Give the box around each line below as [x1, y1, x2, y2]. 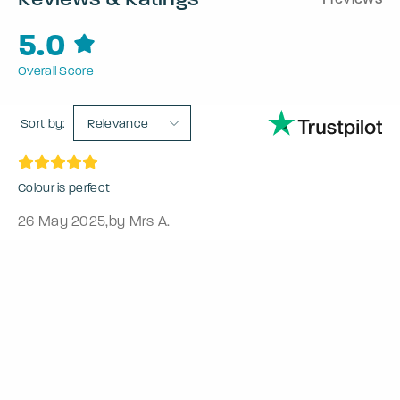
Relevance [87, 116, 149, 132]
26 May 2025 [18, 212, 106, 230]
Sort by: [21, 115, 65, 131]
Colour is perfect [18, 180, 111, 196]
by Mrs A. [108, 212, 171, 230]
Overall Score [18, 63, 94, 79]
